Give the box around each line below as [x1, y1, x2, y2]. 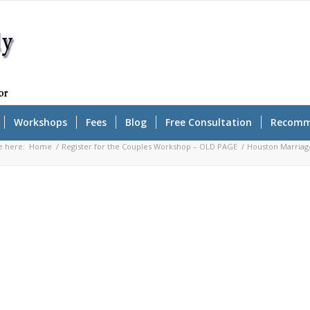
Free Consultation [165, 116, 252, 129]
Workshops [13, 116, 67, 129]
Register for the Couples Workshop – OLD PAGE [62, 141, 238, 152]
